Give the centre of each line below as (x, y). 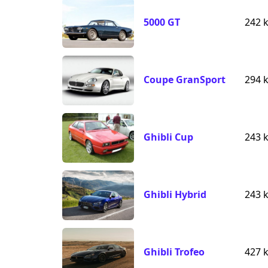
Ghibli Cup (168, 137)
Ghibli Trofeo (174, 252)
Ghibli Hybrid (175, 195)
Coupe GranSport (185, 80)
